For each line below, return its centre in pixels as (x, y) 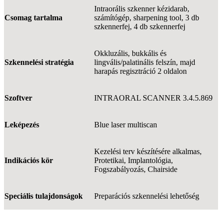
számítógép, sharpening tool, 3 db (147, 17)
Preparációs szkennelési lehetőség (147, 196)
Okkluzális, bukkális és (130, 53)
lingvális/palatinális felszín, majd (145, 62)
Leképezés (22, 124)
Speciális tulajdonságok (44, 196)
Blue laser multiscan (126, 124)
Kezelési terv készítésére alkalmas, (148, 151)
